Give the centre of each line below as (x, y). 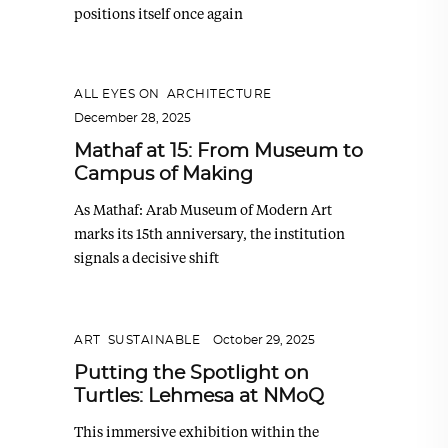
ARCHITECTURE (219, 94)
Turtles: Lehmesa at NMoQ (199, 396)
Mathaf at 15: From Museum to (218, 152)
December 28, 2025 (132, 118)
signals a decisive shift (146, 258)
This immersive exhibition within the (196, 431)
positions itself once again (158, 14)
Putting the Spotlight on (191, 373)
